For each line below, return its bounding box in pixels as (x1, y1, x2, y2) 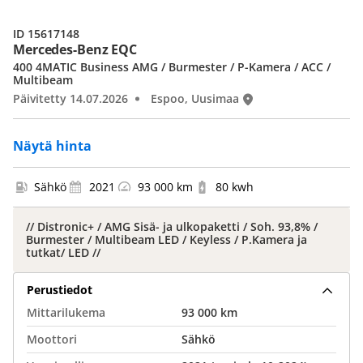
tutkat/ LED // (26, 245, 100, 260)
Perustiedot (27, 281, 92, 297)
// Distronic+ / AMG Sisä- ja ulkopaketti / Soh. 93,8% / (26, 219, 318, 234)
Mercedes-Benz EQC (13, 41, 138, 58)
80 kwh (216, 179, 254, 194)
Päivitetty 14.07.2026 (13, 91, 128, 106)
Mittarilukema (27, 305, 105, 320)
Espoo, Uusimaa (151, 91, 239, 106)
